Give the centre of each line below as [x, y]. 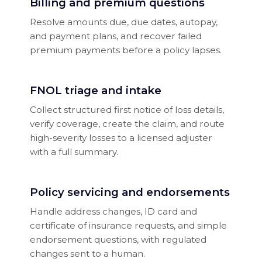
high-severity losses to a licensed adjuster [121, 137]
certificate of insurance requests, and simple [128, 225]
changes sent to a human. [87, 253]
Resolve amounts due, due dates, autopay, [123, 22]
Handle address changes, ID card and [113, 211]
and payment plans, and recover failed [116, 36]
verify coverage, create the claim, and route [127, 123]
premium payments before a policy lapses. [125, 50]
